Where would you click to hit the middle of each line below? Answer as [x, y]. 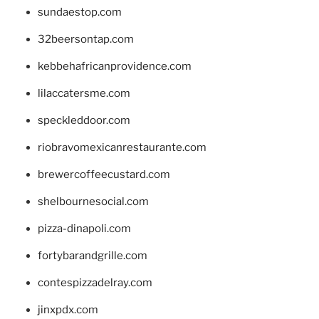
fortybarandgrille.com [92, 255]
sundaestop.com [79, 12]
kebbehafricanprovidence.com [114, 66]
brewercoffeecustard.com [104, 174]
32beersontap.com [85, 39]
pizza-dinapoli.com [84, 228]
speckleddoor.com [84, 120]
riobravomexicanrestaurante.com [122, 147]
